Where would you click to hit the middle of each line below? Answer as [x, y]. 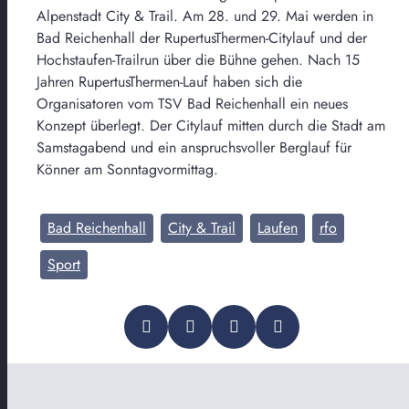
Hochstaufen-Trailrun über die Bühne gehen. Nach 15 [198, 59]
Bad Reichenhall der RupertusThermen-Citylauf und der [202, 37]
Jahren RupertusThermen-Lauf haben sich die [169, 81]
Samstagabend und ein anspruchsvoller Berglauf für [194, 147]
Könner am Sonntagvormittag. [127, 169]
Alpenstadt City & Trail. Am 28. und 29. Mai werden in [205, 16]
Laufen [278, 227]
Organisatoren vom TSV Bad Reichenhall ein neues [192, 103]
